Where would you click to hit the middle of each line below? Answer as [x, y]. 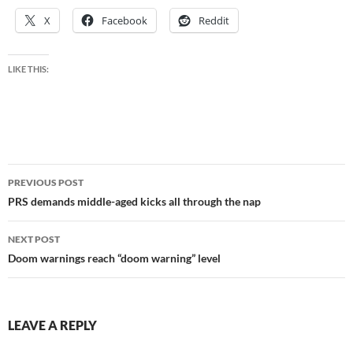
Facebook [124, 21]
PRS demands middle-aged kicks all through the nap [134, 202]
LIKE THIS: [28, 69]
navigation [56, 204]
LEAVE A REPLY [52, 325]
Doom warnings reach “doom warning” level [114, 258]
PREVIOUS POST [46, 183]
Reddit [214, 21]
